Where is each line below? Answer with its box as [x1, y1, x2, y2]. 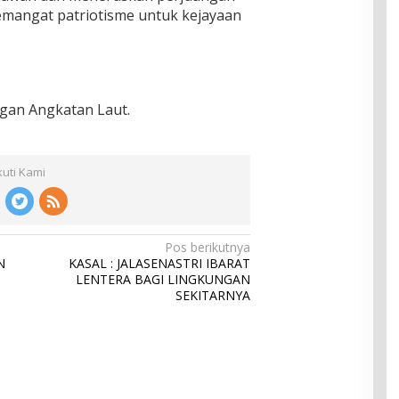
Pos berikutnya [165, 239, 251, 256]
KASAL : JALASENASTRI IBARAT [69, 255, 251, 272]
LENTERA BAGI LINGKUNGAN [76, 271, 251, 288]
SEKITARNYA [175, 287, 251, 304]
